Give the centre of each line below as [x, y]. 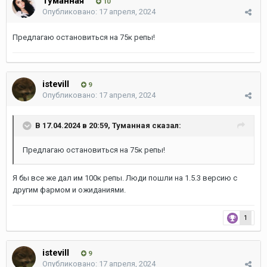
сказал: [166, 125]
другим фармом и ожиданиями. [69, 190]
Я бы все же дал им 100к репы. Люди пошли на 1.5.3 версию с [125, 178]
